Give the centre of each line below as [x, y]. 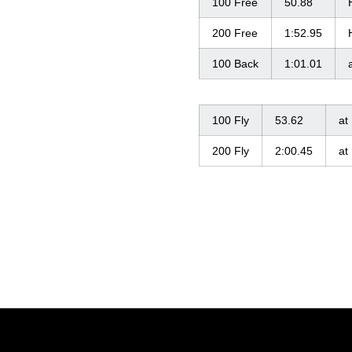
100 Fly [231, 121]
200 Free [235, 33]
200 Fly [231, 151]
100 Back [235, 64]
